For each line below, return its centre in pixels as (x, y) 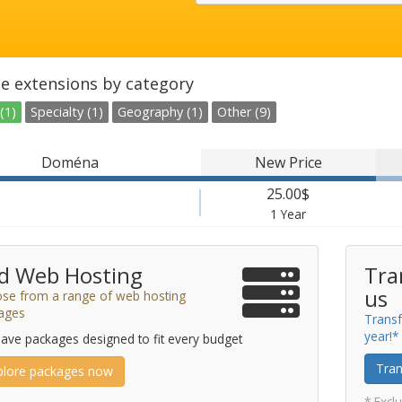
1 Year (288, 214)
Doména (70, 162)
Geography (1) (160, 112)
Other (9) (244, 112)
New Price (288, 162)
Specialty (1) (66, 112)
